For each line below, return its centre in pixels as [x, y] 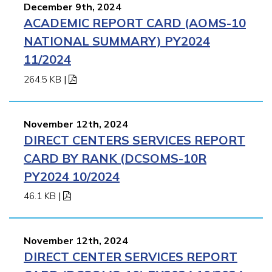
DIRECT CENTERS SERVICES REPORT [134, 140]
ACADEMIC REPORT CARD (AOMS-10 [135, 22]
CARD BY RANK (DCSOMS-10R [115, 158]
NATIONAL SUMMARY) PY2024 [117, 41]
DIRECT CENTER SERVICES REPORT [131, 257]
